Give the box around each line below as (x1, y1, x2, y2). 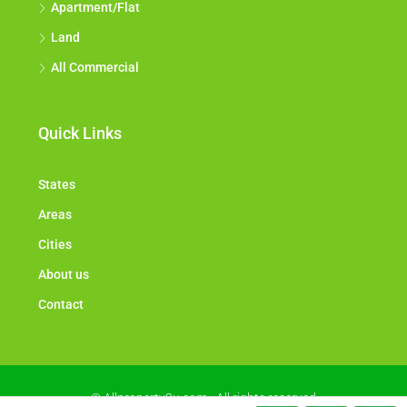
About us (38, 267, 89, 283)
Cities (38, 237, 72, 253)
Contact (38, 297, 84, 313)
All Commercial (51, 60, 139, 75)
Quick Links (38, 124, 122, 144)
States (38, 177, 75, 193)
